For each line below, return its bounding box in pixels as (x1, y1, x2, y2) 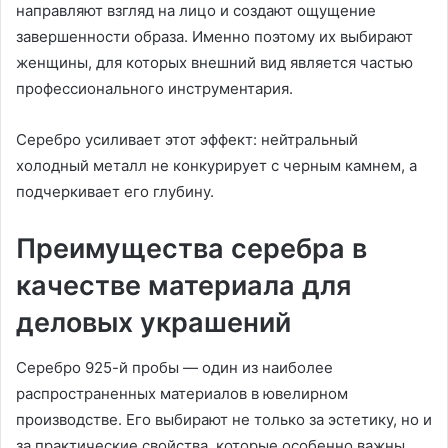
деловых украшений (16, 306, 291, 340)
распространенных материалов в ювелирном (16, 383, 348, 403)
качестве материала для (16, 269, 351, 303)
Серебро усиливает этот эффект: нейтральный (16, 130, 358, 150)
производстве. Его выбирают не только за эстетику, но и (16, 409, 432, 429)
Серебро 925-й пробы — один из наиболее (16, 357, 333, 377)
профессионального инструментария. (16, 79, 293, 99)
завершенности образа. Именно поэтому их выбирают (16, 27, 413, 47)
